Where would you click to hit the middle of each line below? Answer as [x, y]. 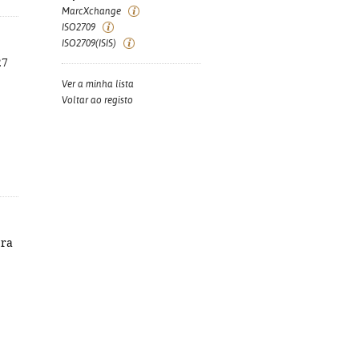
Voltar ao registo [97, 100]
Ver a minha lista [98, 84]
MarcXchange [91, 11]
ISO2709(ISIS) [89, 43]
